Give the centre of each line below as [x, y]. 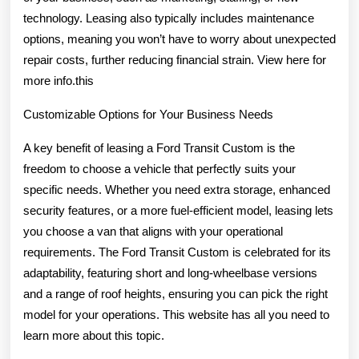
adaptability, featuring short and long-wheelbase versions [170, 273]
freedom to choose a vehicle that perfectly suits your [159, 169]
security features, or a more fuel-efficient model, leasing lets [178, 210]
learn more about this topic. [94, 335]
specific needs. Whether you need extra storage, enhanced [177, 190]
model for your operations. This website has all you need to [176, 315]
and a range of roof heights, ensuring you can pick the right [175, 294]
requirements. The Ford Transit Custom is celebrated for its [177, 252]
